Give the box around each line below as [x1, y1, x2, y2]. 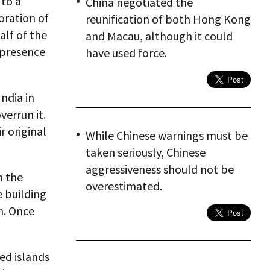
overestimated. [86, 178, 162, 193]
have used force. [86, 45, 167, 60]
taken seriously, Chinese [86, 145, 206, 160]
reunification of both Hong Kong [86, 11, 251, 27]
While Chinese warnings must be [86, 128, 248, 143]
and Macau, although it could [86, 28, 233, 43]
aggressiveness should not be [86, 162, 234, 177]
